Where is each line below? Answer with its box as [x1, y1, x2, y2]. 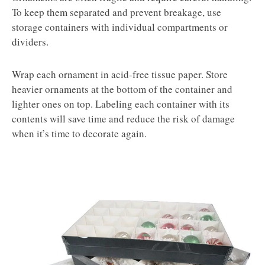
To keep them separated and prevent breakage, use [12, 5, 221, 20]
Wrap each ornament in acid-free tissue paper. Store [12, 67, 228, 82]
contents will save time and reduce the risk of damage [12, 112, 235, 126]
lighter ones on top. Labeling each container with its [12, 97, 230, 111]
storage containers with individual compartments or [12, 20, 228, 34]
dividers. [12, 35, 49, 49]
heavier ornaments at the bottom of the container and [12, 82, 232, 96]
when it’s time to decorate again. [12, 127, 147, 141]
